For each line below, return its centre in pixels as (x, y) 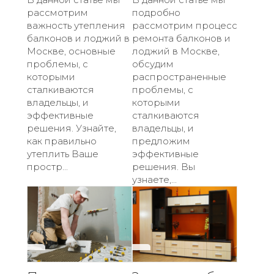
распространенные (179, 77)
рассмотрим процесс (185, 26)
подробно (156, 13)
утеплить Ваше (63, 154)
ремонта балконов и (181, 39)
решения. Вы (164, 167)
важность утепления (76, 26)
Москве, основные (71, 51)
